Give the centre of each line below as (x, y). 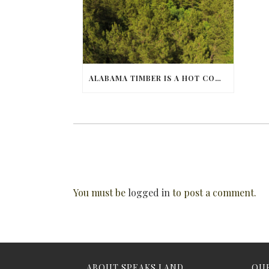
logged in (149, 193)
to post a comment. (213, 193)
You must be (101, 193)
